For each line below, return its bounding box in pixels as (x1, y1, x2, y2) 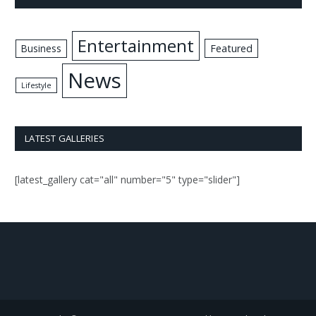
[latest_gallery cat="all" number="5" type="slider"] (15, 173, 240, 187)
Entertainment (78, 34, 195, 58)
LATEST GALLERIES (25, 132, 105, 145)
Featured (209, 42, 253, 56)
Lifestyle (21, 80, 52, 91)
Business (21, 42, 62, 56)
